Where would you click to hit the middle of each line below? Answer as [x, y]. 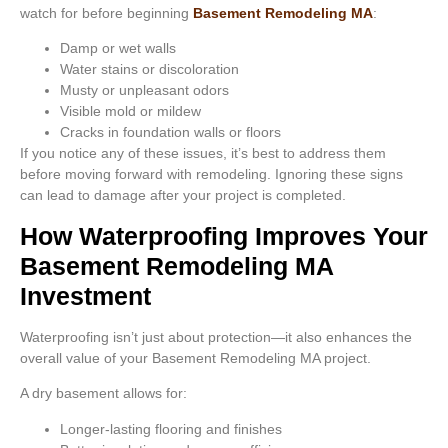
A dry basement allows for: [103, 393]
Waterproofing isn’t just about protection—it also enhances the [216, 336]
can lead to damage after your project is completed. [183, 195]
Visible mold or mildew [130, 111]
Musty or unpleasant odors [144, 90]
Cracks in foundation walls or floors [170, 132]
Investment [85, 295]
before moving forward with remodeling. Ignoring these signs [211, 174]
